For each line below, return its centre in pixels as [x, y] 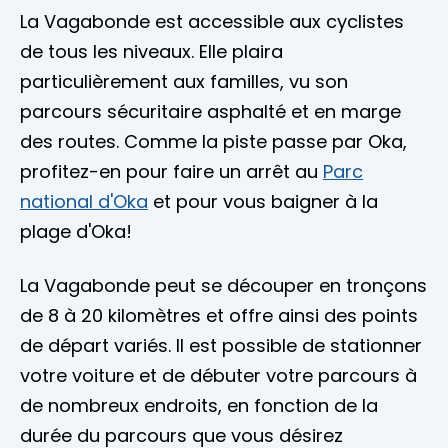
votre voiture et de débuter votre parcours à [218, 376]
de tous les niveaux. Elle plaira [151, 52]
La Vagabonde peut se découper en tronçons [223, 286]
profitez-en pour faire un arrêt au [171, 172]
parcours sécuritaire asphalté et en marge [210, 112]
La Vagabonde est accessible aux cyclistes [212, 22]
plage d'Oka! [76, 232]
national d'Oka [84, 202]
